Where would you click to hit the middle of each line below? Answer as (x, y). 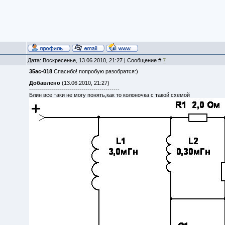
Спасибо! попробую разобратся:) (95, 71)
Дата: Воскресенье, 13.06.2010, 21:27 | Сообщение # (95, 60)
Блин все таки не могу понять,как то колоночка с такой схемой (109, 95)
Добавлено (45, 83)
